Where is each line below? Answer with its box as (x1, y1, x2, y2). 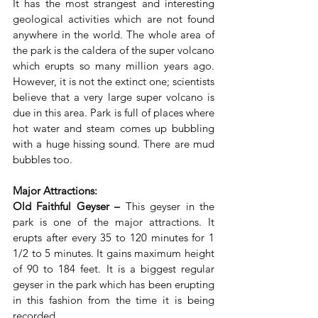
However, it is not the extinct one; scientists (13, 74, 214, 88)
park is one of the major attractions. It (13, 214, 214, 229)
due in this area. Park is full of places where (13, 105, 214, 119)
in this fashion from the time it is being (13, 292, 214, 307)
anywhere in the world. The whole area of (13, 27, 214, 41)
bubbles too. (13, 152, 72, 166)
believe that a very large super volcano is (13, 89, 214, 104)
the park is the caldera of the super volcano (13, 43, 214, 57)
